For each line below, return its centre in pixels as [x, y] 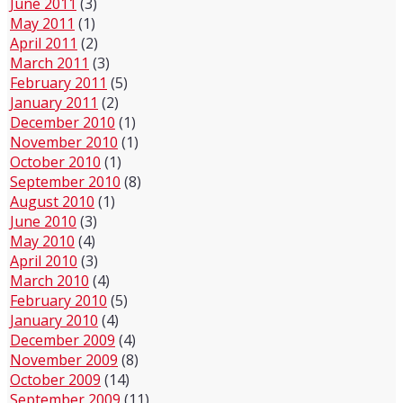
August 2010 [52, 201]
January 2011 [54, 103]
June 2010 [43, 221]
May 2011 [42, 23]
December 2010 [63, 122]
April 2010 [44, 261]
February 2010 [58, 300]
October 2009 [55, 380]
